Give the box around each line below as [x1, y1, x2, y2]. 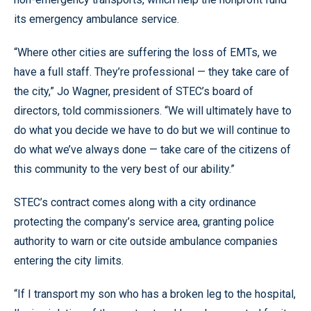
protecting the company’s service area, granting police [14, 215, 274, 228]
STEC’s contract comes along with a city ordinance [14, 195, 256, 209]
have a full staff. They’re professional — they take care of [14, 65, 289, 78]
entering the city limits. [14, 253, 124, 267]
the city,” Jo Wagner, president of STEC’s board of [14, 84, 253, 98]
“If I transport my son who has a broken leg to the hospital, [14, 287, 296, 301]
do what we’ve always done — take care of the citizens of [14, 142, 291, 156]
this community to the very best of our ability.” [14, 162, 235, 176]
